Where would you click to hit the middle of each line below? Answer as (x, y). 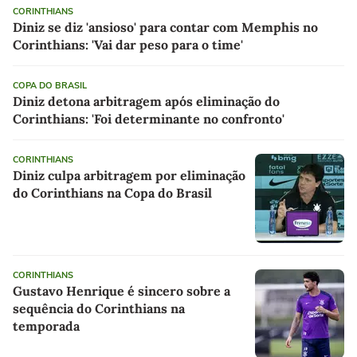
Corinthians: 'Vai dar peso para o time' (128, 44)
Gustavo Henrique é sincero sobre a (122, 290)
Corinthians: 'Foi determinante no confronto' (149, 118)
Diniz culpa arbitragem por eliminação (129, 175)
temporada (46, 326)
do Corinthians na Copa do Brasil (112, 192)
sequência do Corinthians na (99, 308)
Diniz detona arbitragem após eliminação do (146, 101)
